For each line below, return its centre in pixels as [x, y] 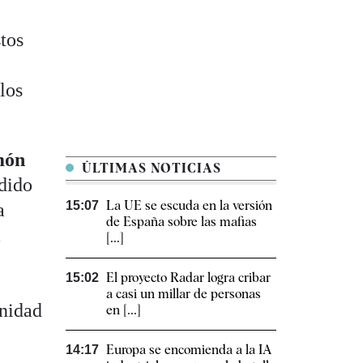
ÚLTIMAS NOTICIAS [149, 169]
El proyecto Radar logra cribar [188, 278]
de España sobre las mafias [181, 222]
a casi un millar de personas [184, 294]
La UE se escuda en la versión [189, 206]
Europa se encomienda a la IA [189, 350]
